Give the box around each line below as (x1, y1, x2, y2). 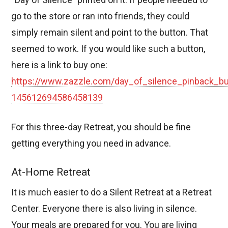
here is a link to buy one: (11, 59, 108, 70)
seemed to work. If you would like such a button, (11, 43, 206, 54)
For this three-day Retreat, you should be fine (11, 121, 191, 132)
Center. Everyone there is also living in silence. (11, 203, 197, 214)
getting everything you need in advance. (11, 137, 172, 149)
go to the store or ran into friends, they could (11, 10, 190, 21)
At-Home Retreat (11, 165, 91, 178)
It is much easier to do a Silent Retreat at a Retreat (11, 187, 212, 198)
